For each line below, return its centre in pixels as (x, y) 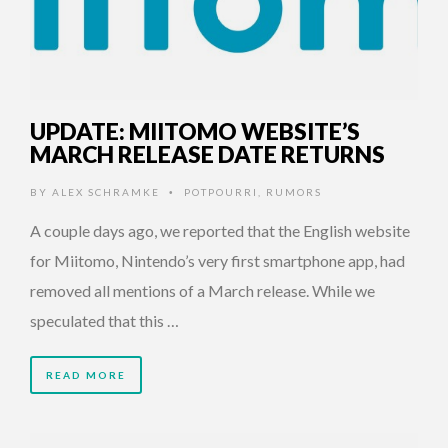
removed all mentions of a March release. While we (202, 291)
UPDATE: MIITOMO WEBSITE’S (195, 131)
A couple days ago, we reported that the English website (220, 231)
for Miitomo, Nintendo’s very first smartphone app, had (217, 261)
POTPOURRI (221, 192)
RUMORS (294, 192)
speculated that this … (104, 321)
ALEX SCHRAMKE (106, 192)
